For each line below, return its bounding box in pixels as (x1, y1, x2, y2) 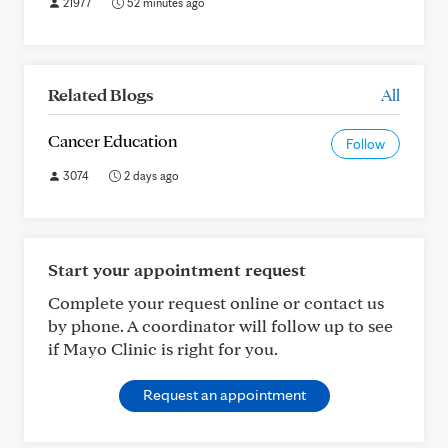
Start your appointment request (48, 259, 306, 280)
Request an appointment (142, 385, 306, 404)
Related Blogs (48, 84, 153, 105)
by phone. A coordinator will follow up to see (48, 315, 393, 336)
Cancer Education (48, 130, 177, 151)
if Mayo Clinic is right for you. (48, 338, 278, 359)
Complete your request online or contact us (48, 292, 384, 313)
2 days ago (121, 168, 179, 183)
